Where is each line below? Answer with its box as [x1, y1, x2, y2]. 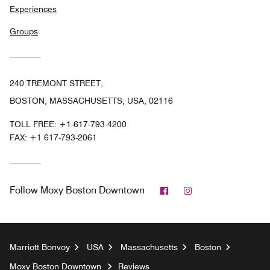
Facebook [168, 184, 211, 195]
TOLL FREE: [10, 119, 59, 129]
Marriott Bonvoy [10, 242, 70, 252]
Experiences [10, 4, 57, 14]
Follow [10, 184, 38, 196]
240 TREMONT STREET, [10, 78, 103, 88]
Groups [10, 27, 38, 36]
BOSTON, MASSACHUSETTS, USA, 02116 [10, 96, 173, 105]
